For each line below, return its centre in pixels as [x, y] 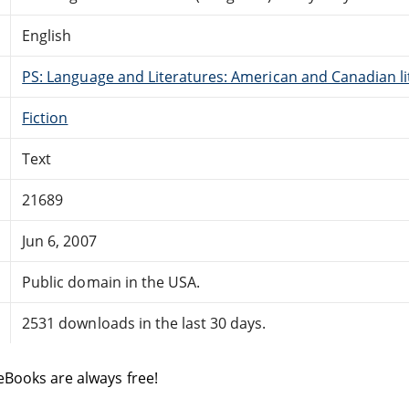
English [47, 35]
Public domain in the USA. [111, 282]
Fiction [45, 117]
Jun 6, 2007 [59, 241]
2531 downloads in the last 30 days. [144, 323]
